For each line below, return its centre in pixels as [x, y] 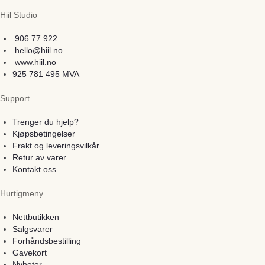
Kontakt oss [34, 169]
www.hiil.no [35, 62]
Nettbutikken [36, 217]
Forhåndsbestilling [47, 240]
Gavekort [30, 252]
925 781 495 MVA [46, 74]
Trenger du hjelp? [46, 122]
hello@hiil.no [39, 50]
